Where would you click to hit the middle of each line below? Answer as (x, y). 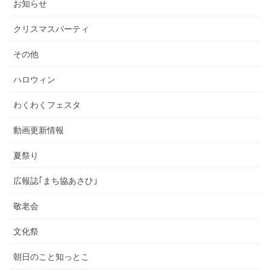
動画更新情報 (39, 130)
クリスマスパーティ (51, 29)
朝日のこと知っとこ (51, 256)
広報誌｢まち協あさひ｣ (55, 181)
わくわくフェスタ (47, 105)
